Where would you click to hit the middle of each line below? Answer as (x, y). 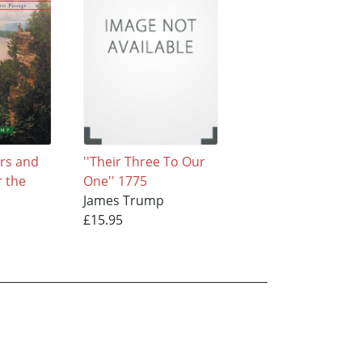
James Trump (123, 200)
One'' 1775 (115, 181)
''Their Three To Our (144, 161)
